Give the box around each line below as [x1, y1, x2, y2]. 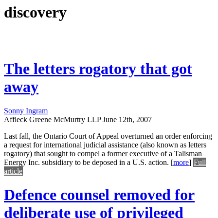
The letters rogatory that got [4, 60, 192, 78]
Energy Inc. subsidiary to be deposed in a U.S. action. [4, 158, 169, 166]
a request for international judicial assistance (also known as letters [4, 140, 206, 149]
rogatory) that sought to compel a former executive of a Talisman [4, 149, 202, 158]
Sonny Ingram [4, 106, 48, 115]
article [4, 166, 22, 175]
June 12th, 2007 [103, 115, 152, 124]
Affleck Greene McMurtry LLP [4, 115, 101, 124]
